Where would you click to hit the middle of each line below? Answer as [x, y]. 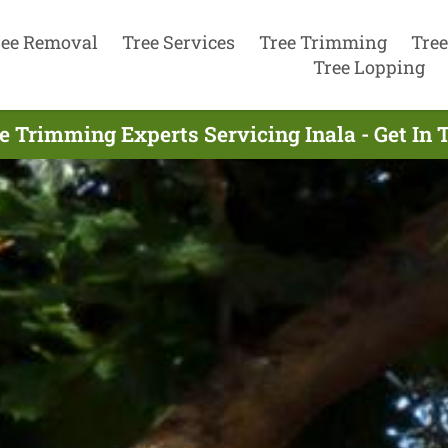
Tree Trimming [322, 41]
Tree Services [178, 41]
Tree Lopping [368, 66]
